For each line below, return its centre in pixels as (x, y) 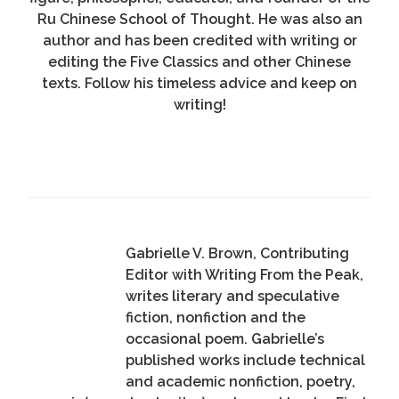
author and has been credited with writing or (199, 41)
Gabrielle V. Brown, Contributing (238, 254)
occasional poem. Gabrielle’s (225, 339)
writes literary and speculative (233, 297)
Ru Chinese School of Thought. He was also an (199, 20)
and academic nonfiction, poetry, (241, 382)
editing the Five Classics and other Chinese (199, 62)
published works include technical (246, 361)
